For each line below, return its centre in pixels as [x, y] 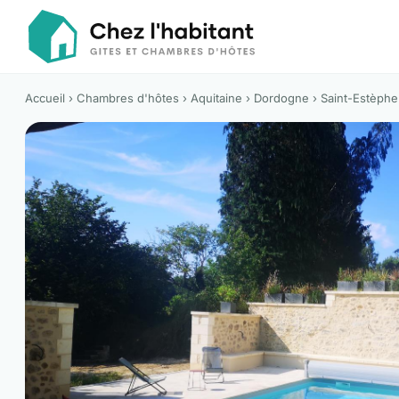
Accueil [45, 98]
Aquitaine [216, 98]
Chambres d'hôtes [128, 98]
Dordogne [281, 98]
